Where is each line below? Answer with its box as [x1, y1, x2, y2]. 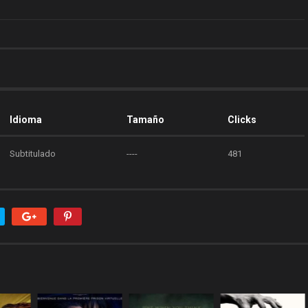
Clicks [228, 114, 256, 125]
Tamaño [126, 114, 164, 125]
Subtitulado [10, 148, 56, 159]
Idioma [10, 114, 42, 125]
